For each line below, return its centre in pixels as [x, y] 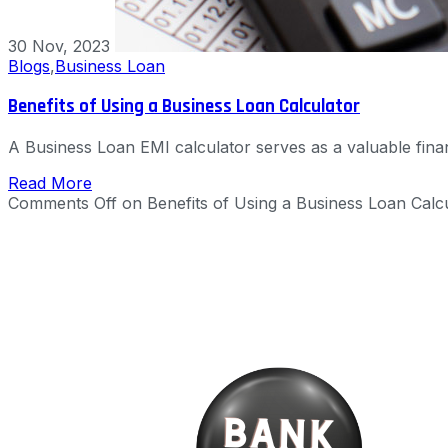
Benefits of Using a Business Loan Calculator [184, 106]
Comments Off [62, 202]
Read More [50, 182]
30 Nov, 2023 [59, 46]
